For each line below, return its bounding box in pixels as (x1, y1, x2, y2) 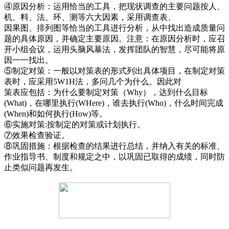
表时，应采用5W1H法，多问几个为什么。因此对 (4, 77, 181, 86)
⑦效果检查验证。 (4, 130, 70, 140)
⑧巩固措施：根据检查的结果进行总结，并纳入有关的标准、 (4, 141, 225, 150)
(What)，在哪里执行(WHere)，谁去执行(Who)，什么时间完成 (4, 98, 223, 107)
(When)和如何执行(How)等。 (4, 109, 107, 118)
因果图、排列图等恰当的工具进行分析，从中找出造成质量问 (4, 23, 225, 32)
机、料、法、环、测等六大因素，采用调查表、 (4, 12, 176, 21)
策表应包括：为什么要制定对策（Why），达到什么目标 (4, 87, 208, 97)
